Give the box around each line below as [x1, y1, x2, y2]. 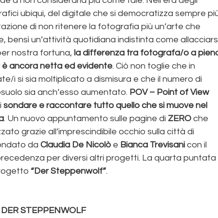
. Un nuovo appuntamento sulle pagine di [4, 114, 168, 123]
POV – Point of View [129, 88, 210, 97]
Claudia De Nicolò [40, 140, 111, 149]
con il [185, 140, 209, 149]
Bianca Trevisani [120, 140, 185, 149]
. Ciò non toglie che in [112, 61, 198, 71]
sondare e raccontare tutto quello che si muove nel [3, 101, 210, 110]
